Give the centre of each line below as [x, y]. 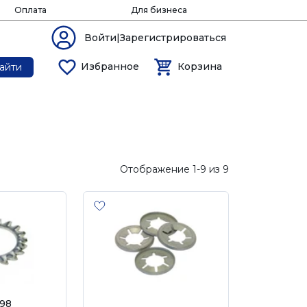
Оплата [30, 10]
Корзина [199, 66]
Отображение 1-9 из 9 [174, 169]
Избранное [110, 66]
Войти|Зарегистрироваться [155, 38]
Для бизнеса [159, 10]
